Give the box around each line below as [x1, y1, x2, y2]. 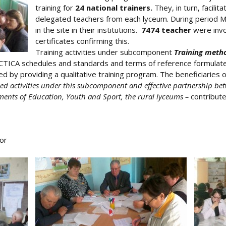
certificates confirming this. [35, 35, 129, 46]
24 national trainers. [75, 2, 152, 13]
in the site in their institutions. [35, 24, 141, 35]
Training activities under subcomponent [35, 46, 174, 57]
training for [35, 2, 75, 13]
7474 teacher [141, 24, 193, 35]
